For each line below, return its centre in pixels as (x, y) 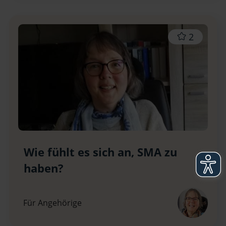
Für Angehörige (52, 203)
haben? (43, 168)
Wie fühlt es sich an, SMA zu (100, 152)
